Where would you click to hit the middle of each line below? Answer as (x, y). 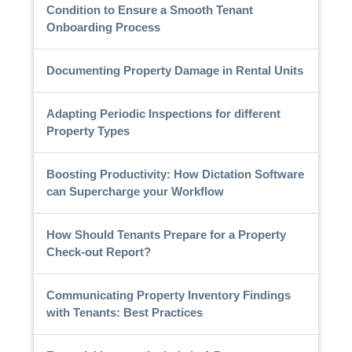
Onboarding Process (103, 27)
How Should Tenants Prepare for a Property (166, 234)
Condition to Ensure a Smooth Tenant (149, 9)
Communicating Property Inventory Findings (168, 295)
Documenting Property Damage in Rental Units (174, 70)
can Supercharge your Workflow (135, 191)
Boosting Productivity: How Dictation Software (175, 174)
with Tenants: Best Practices (124, 312)
